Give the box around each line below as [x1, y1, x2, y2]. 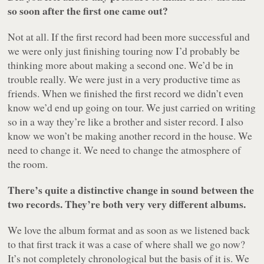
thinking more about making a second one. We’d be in [8, 58, 234, 72]
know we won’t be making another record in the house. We [8, 128, 253, 143]
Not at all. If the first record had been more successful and [8, 29, 250, 44]
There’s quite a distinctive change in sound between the [8, 182, 255, 198]
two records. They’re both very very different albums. [8, 196, 246, 212]
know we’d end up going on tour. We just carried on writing [8, 100, 256, 115]
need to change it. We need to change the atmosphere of [8, 143, 242, 157]
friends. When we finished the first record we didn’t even [8, 86, 244, 101]
